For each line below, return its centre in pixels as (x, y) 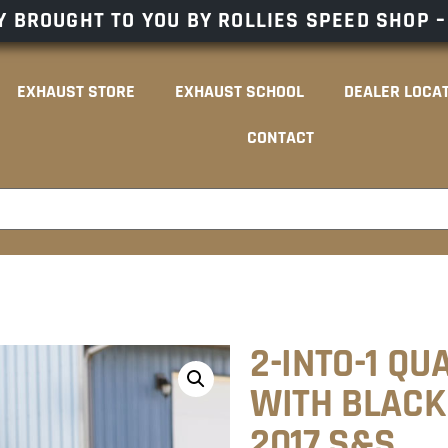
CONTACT (280, 137)
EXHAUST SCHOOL (239, 91)
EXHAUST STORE (75, 91)
